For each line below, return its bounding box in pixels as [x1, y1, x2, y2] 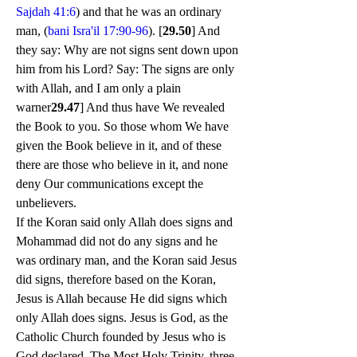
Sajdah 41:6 [16, 5, 76, 19]
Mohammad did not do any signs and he [16, 234, 218, 249]
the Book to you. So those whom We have [16, 120, 229, 134]
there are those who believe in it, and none [16, 158, 228, 172]
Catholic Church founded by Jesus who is [16, 330, 226, 344]
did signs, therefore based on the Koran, [16, 273, 216, 287]
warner [16, 100, 51, 115]
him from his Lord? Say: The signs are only [16, 62, 234, 76]
